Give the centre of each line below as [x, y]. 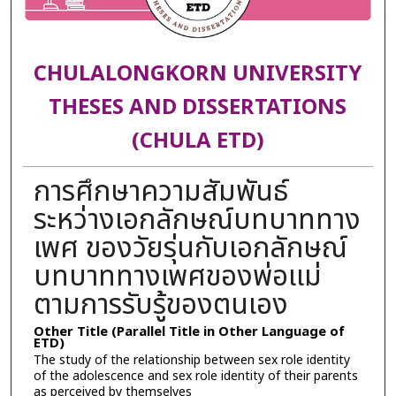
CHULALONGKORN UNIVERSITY [198, 75]
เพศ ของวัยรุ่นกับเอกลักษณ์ [190, 248]
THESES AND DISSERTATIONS [198, 108]
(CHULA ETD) [198, 142]
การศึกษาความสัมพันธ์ [160, 191]
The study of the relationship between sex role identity [191, 360]
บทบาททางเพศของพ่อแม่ [177, 276]
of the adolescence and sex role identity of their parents [195, 376]
